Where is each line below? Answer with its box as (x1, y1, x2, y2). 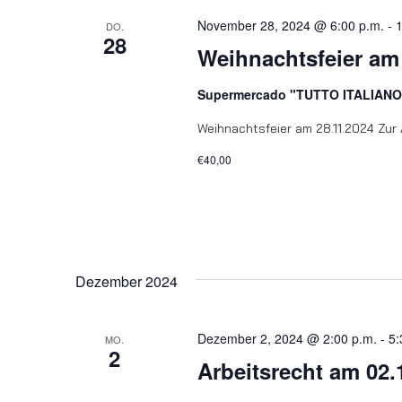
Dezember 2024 (75, 271, 178, 293)
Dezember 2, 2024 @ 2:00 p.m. (197, 329, 377, 348)
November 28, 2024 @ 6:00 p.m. (197, 16, 384, 35)
